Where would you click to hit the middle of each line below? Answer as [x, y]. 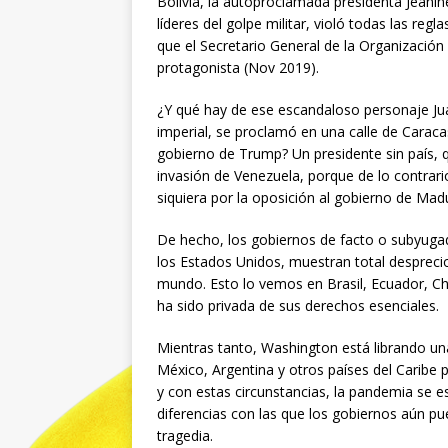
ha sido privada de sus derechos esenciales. [298, 306]
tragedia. [185, 436]
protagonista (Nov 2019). [238, 68]
